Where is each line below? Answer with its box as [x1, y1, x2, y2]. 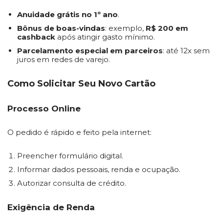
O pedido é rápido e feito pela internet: [7, 128, 152, 137]
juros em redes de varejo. [17, 55, 110, 64]
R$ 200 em [146, 23, 188, 33]
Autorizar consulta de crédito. [17, 178, 126, 188]
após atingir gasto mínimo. [55, 32, 155, 42]
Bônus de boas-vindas [17, 23, 105, 33]
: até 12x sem [163, 46, 210, 55]
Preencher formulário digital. [17, 151, 123, 160]
